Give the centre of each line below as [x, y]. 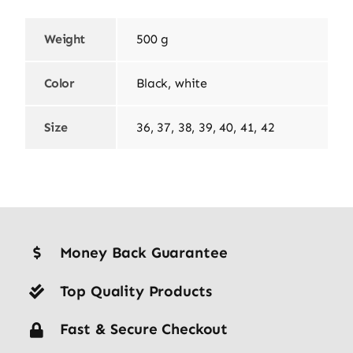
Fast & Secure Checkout [144, 329]
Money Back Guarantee [143, 252]
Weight [64, 39]
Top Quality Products [136, 291]
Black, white [172, 83]
